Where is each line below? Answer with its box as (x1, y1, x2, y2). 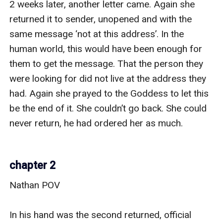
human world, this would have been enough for (9, 43, 203, 55)
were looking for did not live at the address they (9, 72, 207, 84)
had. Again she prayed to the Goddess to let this (9, 87, 209, 99)
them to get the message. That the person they (9, 57, 204, 69)
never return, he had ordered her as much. (9, 117, 183, 129)
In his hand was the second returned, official (9, 209, 192, 221)
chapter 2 (9, 159, 56, 171)
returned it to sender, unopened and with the (9, 13, 192, 25)
